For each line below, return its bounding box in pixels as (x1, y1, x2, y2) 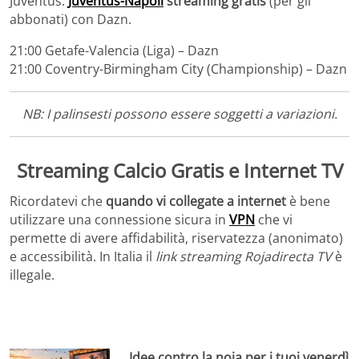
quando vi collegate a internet (106, 192, 286, 210)
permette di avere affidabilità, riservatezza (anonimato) (10, 228, 343, 247)
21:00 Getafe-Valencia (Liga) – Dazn (10, 42, 219, 60)
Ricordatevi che (10, 192, 106, 210)
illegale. (10, 265, 54, 284)
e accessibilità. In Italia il (10, 247, 155, 265)
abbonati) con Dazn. (10, 10, 131, 29)
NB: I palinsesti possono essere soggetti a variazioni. (22, 105, 337, 123)
